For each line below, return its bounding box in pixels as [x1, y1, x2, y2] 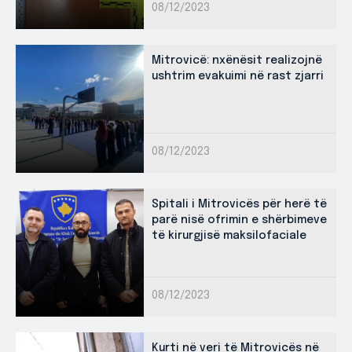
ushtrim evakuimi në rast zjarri [152, 71, 324, 82]
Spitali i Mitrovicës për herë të [152, 199, 327, 211]
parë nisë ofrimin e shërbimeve [152, 214, 327, 226]
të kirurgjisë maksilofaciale [152, 230, 306, 242]
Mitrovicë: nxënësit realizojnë [152, 55, 322, 67]
